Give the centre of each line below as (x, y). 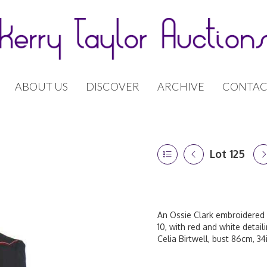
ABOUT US (41, 86)
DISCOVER (113, 86)
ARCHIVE (181, 86)
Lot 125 (227, 154)
